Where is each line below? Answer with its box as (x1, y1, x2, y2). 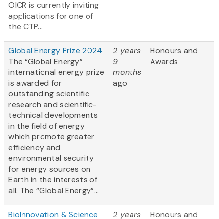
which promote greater (8, 131, 95, 142)
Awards (150, 56, 178, 67)
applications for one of (8, 11, 93, 22)
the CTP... (8, 22, 43, 32)
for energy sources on (8, 164, 91, 175)
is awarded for (8, 78, 62, 88)
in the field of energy (8, 121, 85, 131)
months (113, 67, 142, 78)
